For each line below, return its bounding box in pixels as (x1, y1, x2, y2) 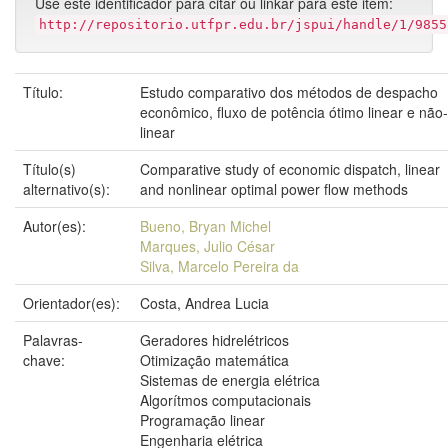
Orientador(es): (23, 293, 124, 313)
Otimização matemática (140, 350, 289, 370)
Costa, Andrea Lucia (140, 293, 269, 313)
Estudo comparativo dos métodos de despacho (140, 82, 438, 102)
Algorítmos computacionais (140, 390, 311, 410)
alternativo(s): (23, 179, 114, 199)
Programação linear (140, 410, 265, 430)
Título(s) (23, 159, 76, 179)
